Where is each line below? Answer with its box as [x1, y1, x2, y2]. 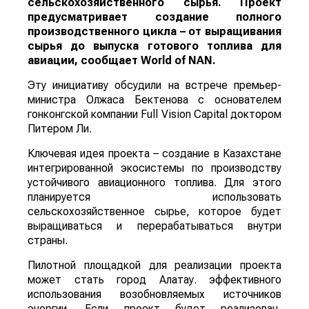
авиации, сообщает [28, 54, 141, 68]
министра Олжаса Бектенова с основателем [28, 93, 281, 107]
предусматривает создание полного [28, 10, 281, 24]
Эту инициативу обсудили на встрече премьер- [28, 79, 281, 92]
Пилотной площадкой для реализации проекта [28, 259, 281, 272]
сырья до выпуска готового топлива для [28, 39, 281, 53]
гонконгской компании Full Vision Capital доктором [28, 108, 281, 121]
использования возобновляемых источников [28, 288, 281, 301]
